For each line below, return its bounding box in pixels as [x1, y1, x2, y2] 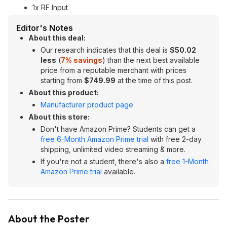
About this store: [28, 112, 90, 121]
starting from [41, 76, 84, 85]
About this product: [28, 88, 99, 97]
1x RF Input [32, 3, 68, 12]
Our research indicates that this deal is [41, 46, 170, 54]
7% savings [61, 56, 102, 64]
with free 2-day [148, 135, 202, 143]
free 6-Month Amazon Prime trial [41, 135, 148, 143]
